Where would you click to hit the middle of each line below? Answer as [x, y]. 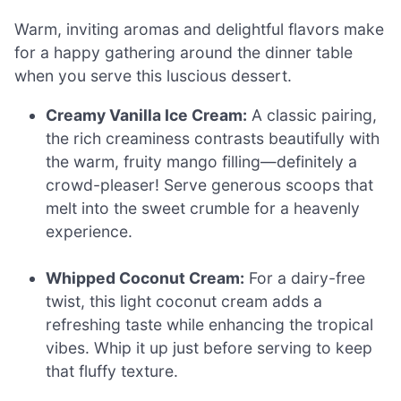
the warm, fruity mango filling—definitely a [202, 162]
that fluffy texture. [112, 371]
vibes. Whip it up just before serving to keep [209, 348]
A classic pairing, [312, 115]
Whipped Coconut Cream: [145, 278]
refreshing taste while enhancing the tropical [210, 325]
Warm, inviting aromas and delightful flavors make [199, 30]
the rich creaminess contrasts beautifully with [213, 139]
